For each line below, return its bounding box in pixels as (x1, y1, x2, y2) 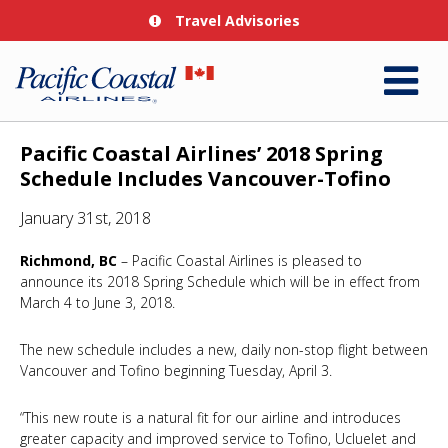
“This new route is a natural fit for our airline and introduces (20, 408, 401, 427)
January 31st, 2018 (20, 207, 151, 229)
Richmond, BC (20, 251, 117, 270)
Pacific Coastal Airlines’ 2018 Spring (20, 140, 383, 167)
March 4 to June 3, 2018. (20, 293, 175, 312)
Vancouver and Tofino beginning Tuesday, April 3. (20, 361, 332, 380)
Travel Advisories (170, 11, 300, 30)
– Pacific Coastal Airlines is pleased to (117, 251, 362, 270)
